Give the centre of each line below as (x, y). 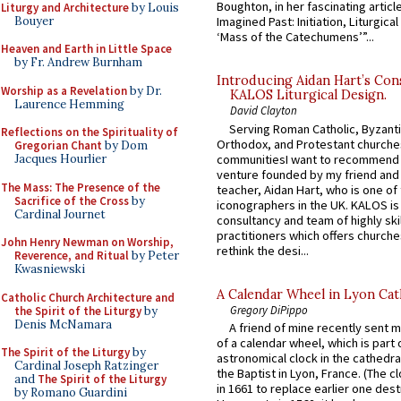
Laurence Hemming (69, 104)
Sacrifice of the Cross (72, 200)
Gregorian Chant (58, 145)
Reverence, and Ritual (72, 256)
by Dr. (145, 90)
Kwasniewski (50, 269)
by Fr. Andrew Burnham (78, 62)
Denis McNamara (63, 324)
